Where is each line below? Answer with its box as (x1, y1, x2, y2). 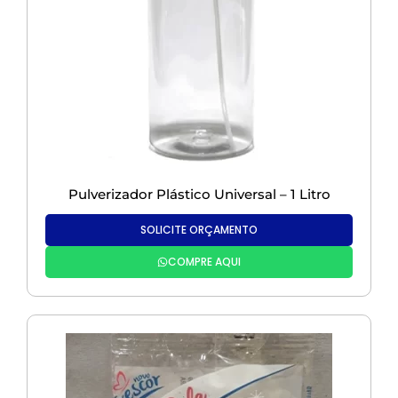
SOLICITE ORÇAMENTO (140, 222, 258, 238)
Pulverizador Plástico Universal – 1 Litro (68, 186, 330, 203)
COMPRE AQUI (168, 254, 241, 270)
